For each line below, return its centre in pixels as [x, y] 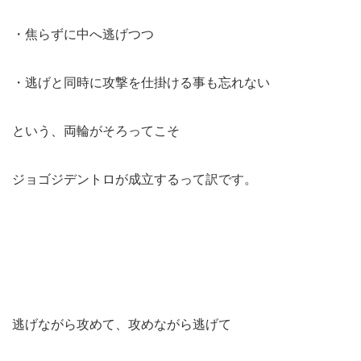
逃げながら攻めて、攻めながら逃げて [122, 324]
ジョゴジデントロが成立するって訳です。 [135, 178]
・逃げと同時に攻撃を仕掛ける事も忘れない [141, 82]
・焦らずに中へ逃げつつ [83, 33]
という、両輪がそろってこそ [96, 130]
